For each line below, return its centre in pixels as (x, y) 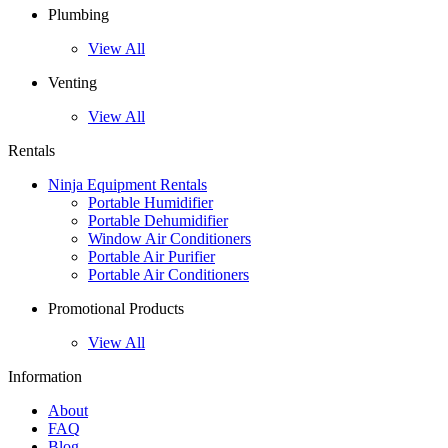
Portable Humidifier (150, 203)
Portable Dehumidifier (158, 221)
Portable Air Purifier (151, 257)
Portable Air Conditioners (168, 275)
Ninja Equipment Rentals (127, 185)
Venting (72, 83)
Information (45, 377)
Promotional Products (116, 309)
